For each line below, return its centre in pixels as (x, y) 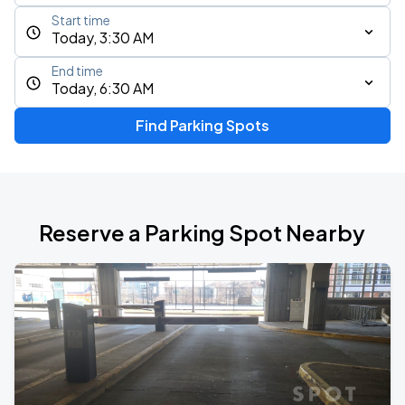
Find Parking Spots (202, 125)
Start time (81, 20)
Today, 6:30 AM (103, 88)
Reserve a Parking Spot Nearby (202, 232)
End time (77, 71)
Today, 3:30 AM (103, 38)
